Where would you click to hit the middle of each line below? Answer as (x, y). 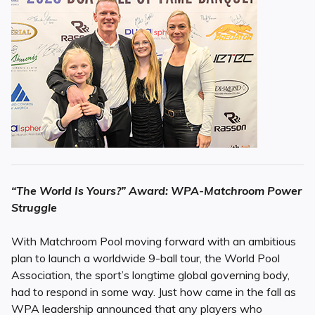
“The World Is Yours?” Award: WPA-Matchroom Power (156, 191)
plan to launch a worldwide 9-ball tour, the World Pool (146, 258)
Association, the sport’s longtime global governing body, (150, 275)
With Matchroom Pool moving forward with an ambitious (154, 242)
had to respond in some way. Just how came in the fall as (154, 292)
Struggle (34, 208)
